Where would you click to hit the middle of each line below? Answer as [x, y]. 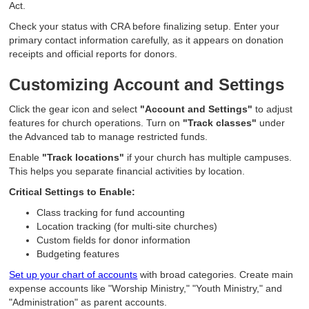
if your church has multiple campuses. [208, 158]
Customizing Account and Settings [147, 85]
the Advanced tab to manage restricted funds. [109, 137]
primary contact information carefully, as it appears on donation [147, 40]
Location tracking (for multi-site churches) [127, 227]
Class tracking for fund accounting [111, 213]
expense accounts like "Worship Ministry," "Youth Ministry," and [146, 289]
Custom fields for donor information [114, 240]
